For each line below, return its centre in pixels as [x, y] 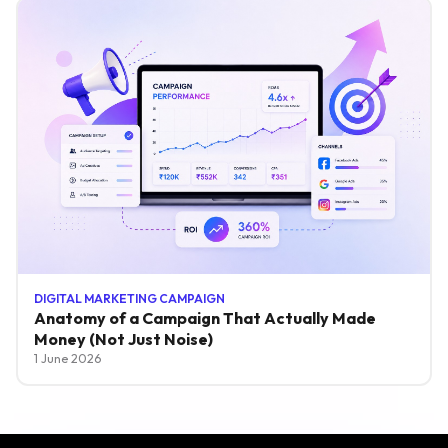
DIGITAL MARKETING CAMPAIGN [129, 299]
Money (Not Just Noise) [123, 339]
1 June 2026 [67, 359]
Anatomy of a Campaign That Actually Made [204, 318]
